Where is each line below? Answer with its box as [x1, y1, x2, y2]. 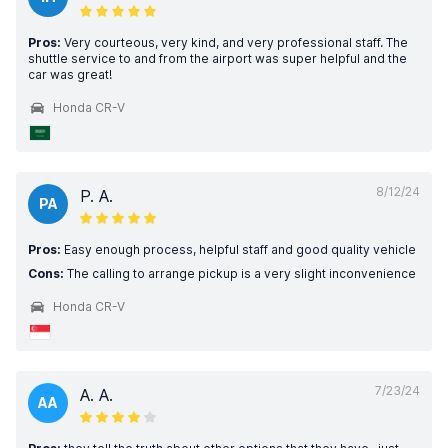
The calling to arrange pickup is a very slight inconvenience [64, 266, 416, 281]
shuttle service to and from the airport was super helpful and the [28, 51, 407, 66]
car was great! [28, 67, 112, 82]
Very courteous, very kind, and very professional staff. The [61, 35, 408, 50]
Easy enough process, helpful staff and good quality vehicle [61, 242, 416, 257]
